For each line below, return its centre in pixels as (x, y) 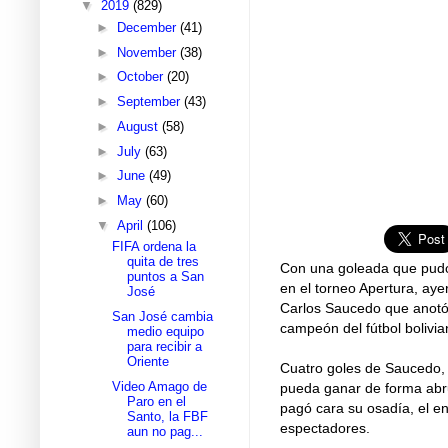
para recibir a (165, 347)
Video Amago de (160, 386)
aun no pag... (165, 431)
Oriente (148, 362)
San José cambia (163, 317)
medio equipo (166, 332)
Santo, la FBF (168, 416)
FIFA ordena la (154, 247)
